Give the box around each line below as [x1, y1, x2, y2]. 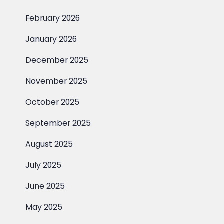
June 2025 [25, 180, 65, 192]
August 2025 [25, 138, 73, 150]
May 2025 [25, 201, 63, 213]
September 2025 [25, 117, 91, 129]
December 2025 [25, 54, 89, 66]
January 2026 [25, 33, 77, 45]
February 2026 [25, 12, 80, 24]
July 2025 [25, 159, 62, 171]
